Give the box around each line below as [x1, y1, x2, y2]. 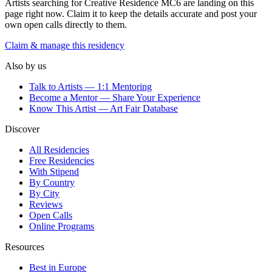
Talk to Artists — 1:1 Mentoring [29, 81, 152, 92]
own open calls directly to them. [5, 19, 127, 30]
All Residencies [29, 144, 89, 155]
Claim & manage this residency [5, 40, 124, 51]
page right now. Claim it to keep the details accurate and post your [5, 8, 257, 19]
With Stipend [29, 166, 79, 177]
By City [29, 188, 59, 199]
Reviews [29, 199, 63, 210]
